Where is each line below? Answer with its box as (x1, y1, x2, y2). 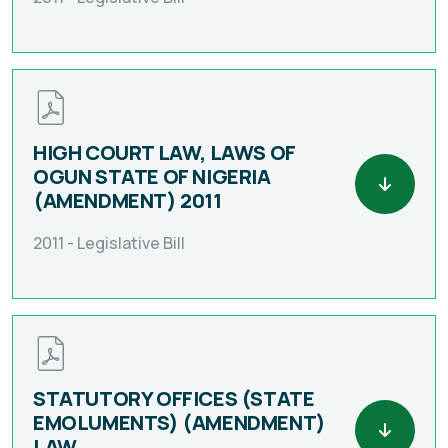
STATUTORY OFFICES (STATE (33, 384, 315, 412)
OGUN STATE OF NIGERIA (33, 162, 271, 190)
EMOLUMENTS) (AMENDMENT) (33, 408, 326, 436)
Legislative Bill (77, 231, 185, 254)
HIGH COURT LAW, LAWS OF (33, 138, 296, 166)
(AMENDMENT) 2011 (33, 186, 222, 214)
